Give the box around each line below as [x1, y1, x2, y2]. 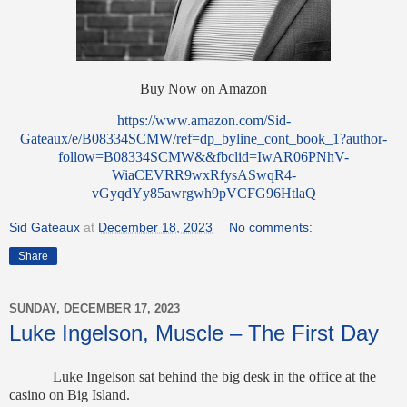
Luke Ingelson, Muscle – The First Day [9, 321, 379, 346]
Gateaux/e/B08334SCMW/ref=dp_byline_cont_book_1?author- [20, 131, 387, 147]
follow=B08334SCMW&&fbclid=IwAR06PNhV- [58, 149, 349, 165]
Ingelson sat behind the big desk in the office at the [86, 369, 376, 385]
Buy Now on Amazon [140, 80, 267, 96]
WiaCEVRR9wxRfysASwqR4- [111, 167, 296, 184]
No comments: [229, 220, 313, 235]
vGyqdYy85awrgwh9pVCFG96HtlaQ [91, 185, 316, 202]
